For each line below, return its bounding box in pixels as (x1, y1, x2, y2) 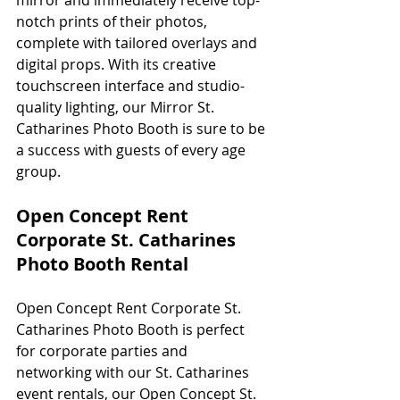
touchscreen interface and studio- (16, 75, 245, 96)
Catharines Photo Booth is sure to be (16, 118, 269, 138)
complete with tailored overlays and (16, 32, 261, 53)
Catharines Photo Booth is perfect (16, 319, 248, 339)
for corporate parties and (16, 340, 191, 361)
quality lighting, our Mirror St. (16, 96, 218, 117)
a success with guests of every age (16, 139, 249, 160)
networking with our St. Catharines (16, 362, 253, 382)
